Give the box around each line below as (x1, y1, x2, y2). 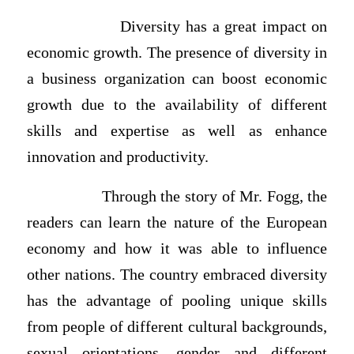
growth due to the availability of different (26, 96, 328, 114)
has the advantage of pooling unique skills (26, 292, 328, 309)
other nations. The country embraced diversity (26, 265, 328, 283)
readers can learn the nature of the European (26, 213, 328, 231)
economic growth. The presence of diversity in (26, 44, 328, 62)
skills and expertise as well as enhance (26, 122, 328, 140)
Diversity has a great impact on (26, 18, 328, 36)
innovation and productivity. (26, 149, 209, 166)
